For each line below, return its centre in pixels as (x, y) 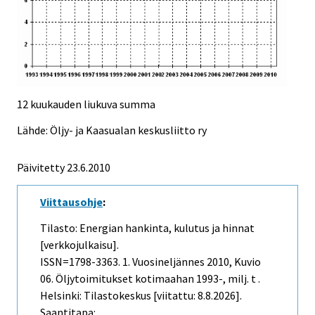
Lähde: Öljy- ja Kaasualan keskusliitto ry (112, 130)
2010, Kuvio (233, 261)
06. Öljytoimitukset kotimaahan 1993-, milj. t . (150, 278)
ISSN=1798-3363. (81, 261)
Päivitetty (41, 168)
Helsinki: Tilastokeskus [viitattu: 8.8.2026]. (141, 295)
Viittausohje (71, 202)
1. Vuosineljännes (163, 261)
